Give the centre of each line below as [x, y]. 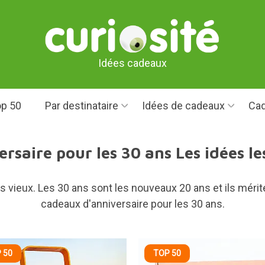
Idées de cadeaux [183, 106]
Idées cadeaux [132, 63]
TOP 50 [167, 253]
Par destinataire [81, 106]
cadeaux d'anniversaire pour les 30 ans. [132, 204]
